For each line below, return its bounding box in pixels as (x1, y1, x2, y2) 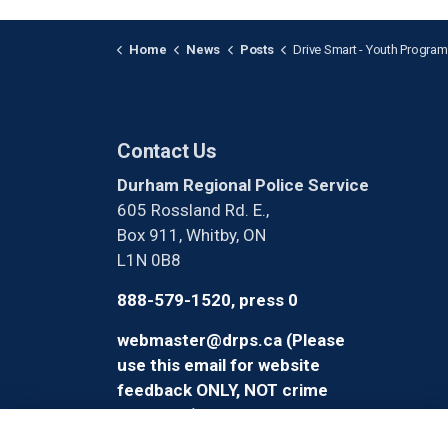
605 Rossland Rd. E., (117, 200, 269, 221)
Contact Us (117, 139, 217, 164)
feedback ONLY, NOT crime (117, 380, 328, 401)
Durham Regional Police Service (117, 175, 369, 196)
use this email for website (117, 355, 320, 376)
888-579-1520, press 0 (117, 290, 298, 311)
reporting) (117, 405, 198, 426)
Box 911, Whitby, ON (117, 225, 266, 246)
